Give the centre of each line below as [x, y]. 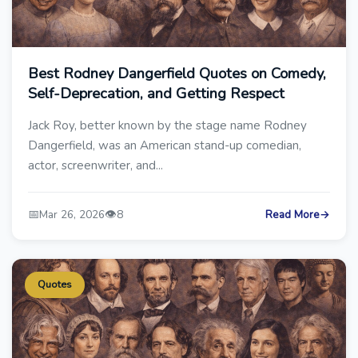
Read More [292, 215]
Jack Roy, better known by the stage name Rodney [167, 125]
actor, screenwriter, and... [95, 165]
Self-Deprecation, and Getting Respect [156, 93]
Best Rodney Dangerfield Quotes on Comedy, [177, 73]
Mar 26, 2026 [72, 215]
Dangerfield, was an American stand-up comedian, [165, 145]
